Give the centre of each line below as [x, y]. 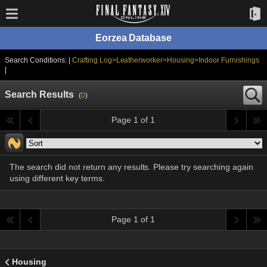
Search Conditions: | [38, 60]
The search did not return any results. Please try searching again [132, 167]
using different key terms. [57, 178]
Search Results [39, 94]
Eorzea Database [133, 38]
